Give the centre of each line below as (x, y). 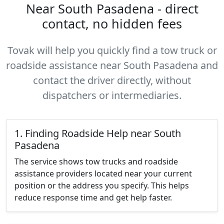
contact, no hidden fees (112, 23)
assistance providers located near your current (103, 173)
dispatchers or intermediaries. (112, 95)
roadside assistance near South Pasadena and (112, 65)
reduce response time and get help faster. (93, 197)
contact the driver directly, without (112, 80)
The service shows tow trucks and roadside (96, 161)
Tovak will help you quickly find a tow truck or (112, 50)
